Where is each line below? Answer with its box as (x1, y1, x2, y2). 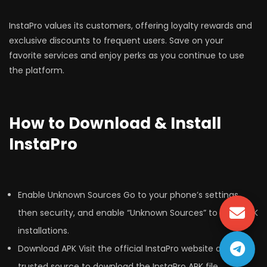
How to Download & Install (9, 113, 221, 135)
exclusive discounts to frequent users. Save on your (9, 35, 223, 47)
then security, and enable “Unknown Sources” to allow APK (18, 207, 258, 219)
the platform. (9, 64, 64, 77)
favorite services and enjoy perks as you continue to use (9, 49, 244, 62)
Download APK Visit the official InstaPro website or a (18, 243, 232, 255)
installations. (18, 225, 69, 237)
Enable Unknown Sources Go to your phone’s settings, (18, 189, 240, 201)
